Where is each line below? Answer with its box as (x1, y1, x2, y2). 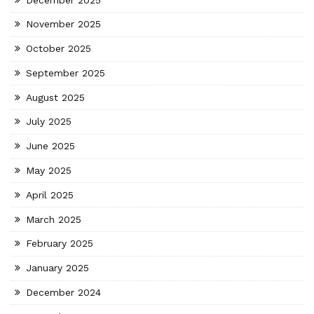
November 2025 (26, 18, 102, 30)
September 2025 (26, 67, 106, 78)
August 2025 (26, 91, 86, 103)
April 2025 (26, 189, 74, 200)
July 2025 (26, 116, 72, 128)
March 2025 (26, 213, 82, 225)
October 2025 (26, 43, 92, 55)
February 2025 (26, 238, 94, 250)
